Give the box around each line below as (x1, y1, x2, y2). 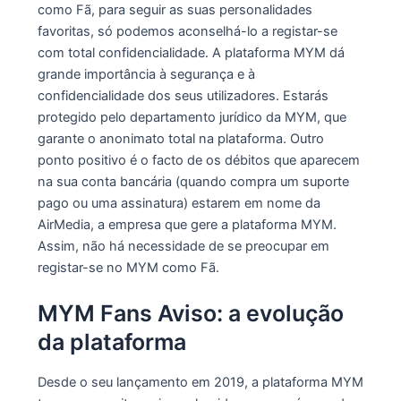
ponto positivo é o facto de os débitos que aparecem (37, 151, 360, 168)
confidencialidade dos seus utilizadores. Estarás (37, 87, 328, 104)
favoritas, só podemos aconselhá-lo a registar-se (37, 22, 337, 39)
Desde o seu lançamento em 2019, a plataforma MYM (37, 374, 363, 391)
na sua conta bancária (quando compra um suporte (37, 173, 349, 190)
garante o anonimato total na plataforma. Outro (37, 130, 324, 147)
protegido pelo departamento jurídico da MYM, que (37, 108, 346, 125)
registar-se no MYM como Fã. (37, 259, 219, 276)
